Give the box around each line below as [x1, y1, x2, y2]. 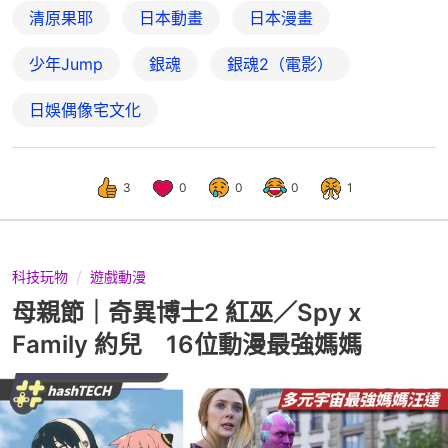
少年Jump [29, 53, 103, 74]
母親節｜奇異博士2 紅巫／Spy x [12, 297, 362, 327]
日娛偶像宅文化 [29, 99, 141, 120]
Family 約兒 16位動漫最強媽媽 [12, 329, 362, 359]
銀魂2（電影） [227, 53, 333, 74]
